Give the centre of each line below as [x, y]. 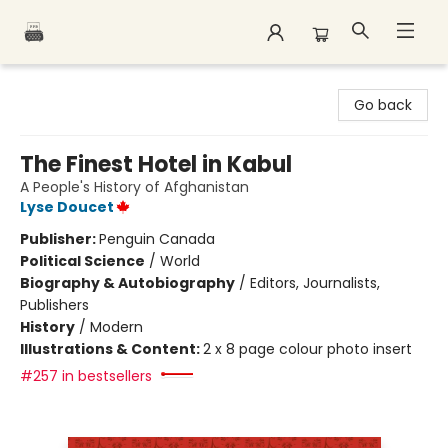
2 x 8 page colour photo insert [307, 349]
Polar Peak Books [72, 83]
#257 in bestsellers [86, 376]
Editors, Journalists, [315, 283]
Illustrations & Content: [111, 349]
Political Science [82, 261]
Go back [383, 105]
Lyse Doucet [67, 207]
